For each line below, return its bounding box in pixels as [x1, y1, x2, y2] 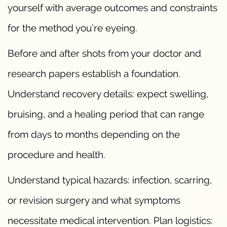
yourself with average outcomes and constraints [8, 2, 217, 14]
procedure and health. [8, 149, 105, 161]
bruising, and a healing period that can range [8, 108, 204, 120]
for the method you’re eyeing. [8, 22, 137, 34]
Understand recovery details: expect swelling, [8, 88, 208, 100]
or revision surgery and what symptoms [8, 195, 180, 206]
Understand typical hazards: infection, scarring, [8, 174, 212, 186]
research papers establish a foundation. [8, 68, 180, 80]
